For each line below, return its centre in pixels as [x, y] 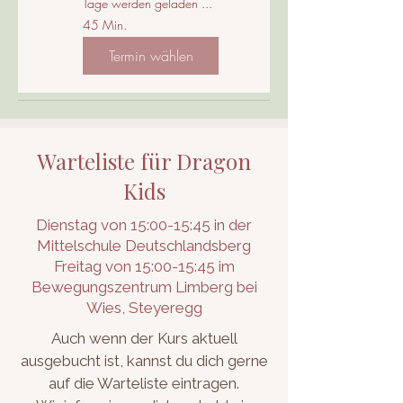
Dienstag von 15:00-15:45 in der [144, 225]
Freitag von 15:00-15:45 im [144, 266]
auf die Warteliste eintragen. [144, 383]
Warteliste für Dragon [144, 161]
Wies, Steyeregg [144, 308]
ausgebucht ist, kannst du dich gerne [144, 361]
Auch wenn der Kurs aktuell [144, 338]
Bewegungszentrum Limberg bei [144, 287]
